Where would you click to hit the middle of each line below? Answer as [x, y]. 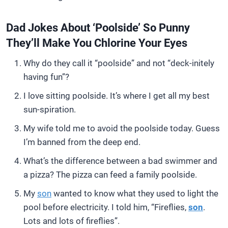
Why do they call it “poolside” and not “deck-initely [119, 63]
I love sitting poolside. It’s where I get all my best [117, 96]
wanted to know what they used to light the [135, 193]
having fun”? [46, 77]
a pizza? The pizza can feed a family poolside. [110, 175]
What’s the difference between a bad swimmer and [120, 161]
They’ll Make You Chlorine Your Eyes [97, 43]
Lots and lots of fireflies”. [72, 221]
